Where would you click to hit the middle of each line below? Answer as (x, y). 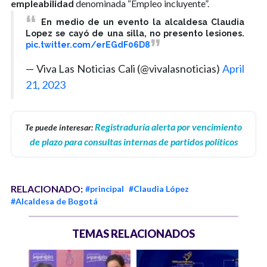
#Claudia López (159, 189)
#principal (105, 189)
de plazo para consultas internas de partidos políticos (133, 142)
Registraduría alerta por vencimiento (168, 127)
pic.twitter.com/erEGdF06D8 (88, 44)
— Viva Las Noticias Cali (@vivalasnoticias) (124, 69)
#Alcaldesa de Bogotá (54, 201)
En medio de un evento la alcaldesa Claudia (143, 22)
